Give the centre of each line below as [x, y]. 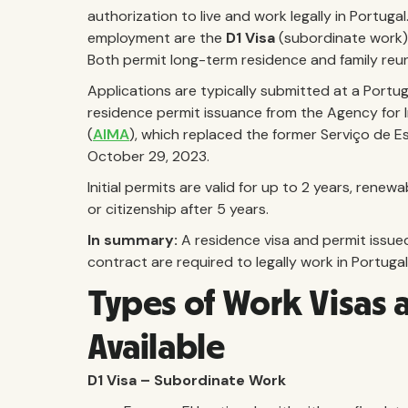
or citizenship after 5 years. [178, 209]
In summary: [133, 240]
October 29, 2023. [148, 156]
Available [156, 348]
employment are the [157, 38]
